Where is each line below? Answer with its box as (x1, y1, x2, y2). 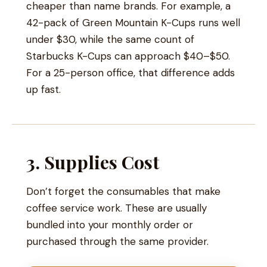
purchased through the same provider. (26, 234, 209, 248)
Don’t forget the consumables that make (26, 184, 221, 198)
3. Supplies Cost (26, 149, 159, 174)
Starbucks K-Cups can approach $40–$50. (26, 49, 230, 63)
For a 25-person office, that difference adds (26, 66, 235, 79)
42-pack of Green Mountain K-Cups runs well (26, 15, 240, 29)
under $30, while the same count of (26, 32, 194, 46)
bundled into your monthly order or (26, 218, 193, 231)
